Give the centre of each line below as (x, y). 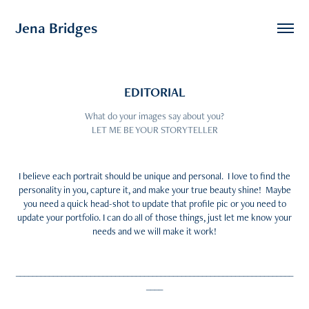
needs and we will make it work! (154, 231)
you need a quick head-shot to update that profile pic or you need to (154, 203)
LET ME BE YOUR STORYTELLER (154, 130)
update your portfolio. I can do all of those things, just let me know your (154, 217)
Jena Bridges (57, 28)
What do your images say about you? (154, 116)
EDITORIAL (154, 92)
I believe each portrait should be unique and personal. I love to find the (154, 176)
